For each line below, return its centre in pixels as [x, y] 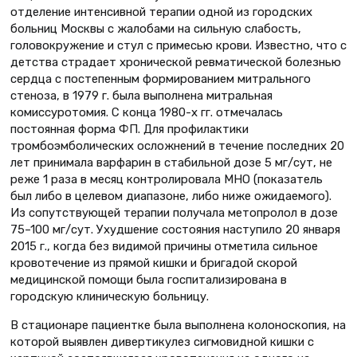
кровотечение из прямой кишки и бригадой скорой [154, 263]
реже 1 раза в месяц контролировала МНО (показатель [167, 179]
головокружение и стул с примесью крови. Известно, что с [178, 45]
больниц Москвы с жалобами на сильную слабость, [156, 28]
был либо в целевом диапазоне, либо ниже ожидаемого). [171, 196]
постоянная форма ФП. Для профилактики [129, 129]
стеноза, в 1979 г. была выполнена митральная [141, 95]
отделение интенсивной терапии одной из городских [161, 12]
